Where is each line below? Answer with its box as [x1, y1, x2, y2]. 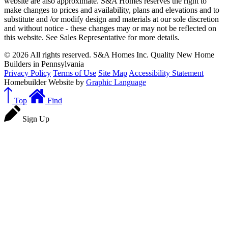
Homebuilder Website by [4, 78, 86, 87]
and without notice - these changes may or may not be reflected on [4, 24, 216, 33]
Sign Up [22, 115, 49, 123]
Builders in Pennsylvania [4, 60, 84, 68]
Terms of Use [53, 69, 96, 77]
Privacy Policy [4, 69, 51, 77]
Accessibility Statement [129, 69, 204, 77]
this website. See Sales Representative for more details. [4, 33, 180, 42]
